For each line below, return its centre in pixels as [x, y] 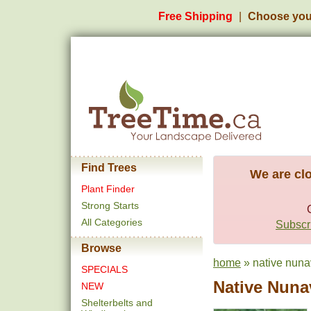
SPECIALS [104, 269]
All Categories [112, 222]
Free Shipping [195, 16]
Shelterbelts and [117, 303]
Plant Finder [108, 189]
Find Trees [109, 168]
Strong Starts [110, 205]
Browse [101, 248]
